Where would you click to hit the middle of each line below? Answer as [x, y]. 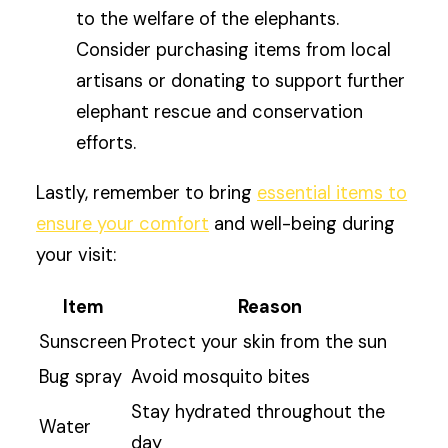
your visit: [76, 254]
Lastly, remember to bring [147, 192]
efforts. [106, 143]
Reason [269, 306]
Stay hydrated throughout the [258, 411]
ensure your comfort [123, 223]
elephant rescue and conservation [220, 112]
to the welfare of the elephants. [208, 19]
